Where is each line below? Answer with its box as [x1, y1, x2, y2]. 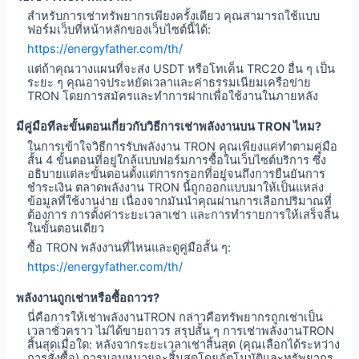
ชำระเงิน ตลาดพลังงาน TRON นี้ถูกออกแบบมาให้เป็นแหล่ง [27, 179, 325, 195]
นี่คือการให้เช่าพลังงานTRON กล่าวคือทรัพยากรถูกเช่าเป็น [27, 310, 324, 325]
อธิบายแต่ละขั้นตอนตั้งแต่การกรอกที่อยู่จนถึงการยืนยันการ [27, 166, 326, 181]
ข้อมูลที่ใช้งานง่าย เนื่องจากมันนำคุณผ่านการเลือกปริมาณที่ [27, 193, 333, 208]
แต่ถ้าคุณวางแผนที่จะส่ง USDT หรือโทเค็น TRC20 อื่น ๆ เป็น [27, 61, 336, 76]
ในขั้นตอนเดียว [27, 220, 105, 236]
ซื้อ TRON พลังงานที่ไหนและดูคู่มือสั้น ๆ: [27, 240, 232, 255]
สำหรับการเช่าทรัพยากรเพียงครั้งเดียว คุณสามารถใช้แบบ [27, 9, 321, 23]
